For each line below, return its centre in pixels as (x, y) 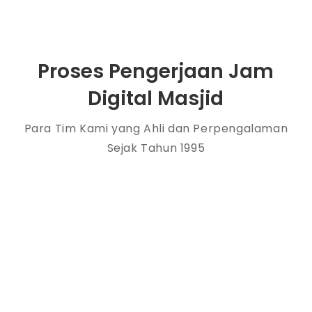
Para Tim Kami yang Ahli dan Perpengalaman (156, 129)
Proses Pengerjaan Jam (156, 72)
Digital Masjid (156, 99)
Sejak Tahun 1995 (156, 148)
